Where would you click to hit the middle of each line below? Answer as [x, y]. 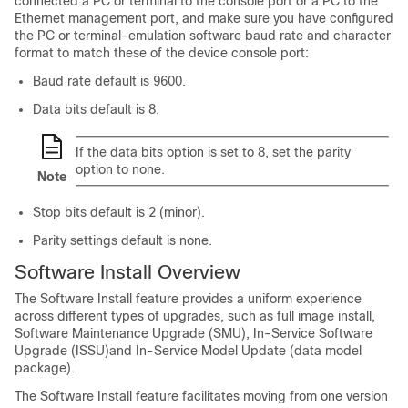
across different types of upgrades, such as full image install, [195, 316]
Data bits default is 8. [96, 109]
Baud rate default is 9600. [109, 81]
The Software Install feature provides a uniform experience [188, 299]
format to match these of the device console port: [162, 53]
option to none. [120, 169]
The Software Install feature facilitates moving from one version [201, 396]
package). [45, 368]
